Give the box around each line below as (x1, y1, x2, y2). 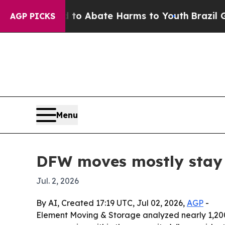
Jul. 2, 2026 (36, 176, 79, 186)
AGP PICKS (10, 11, 55, 21)
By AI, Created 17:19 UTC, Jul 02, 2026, (36, 198, 187, 208)
